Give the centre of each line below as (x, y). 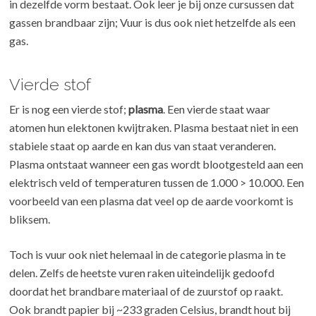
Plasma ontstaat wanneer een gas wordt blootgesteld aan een (157, 164)
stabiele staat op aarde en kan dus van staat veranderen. (143, 146)
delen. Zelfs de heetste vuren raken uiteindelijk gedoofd (142, 273)
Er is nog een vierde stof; (69, 109)
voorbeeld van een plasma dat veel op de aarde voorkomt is (152, 201)
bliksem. (30, 219)
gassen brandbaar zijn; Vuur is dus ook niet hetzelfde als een (153, 23)
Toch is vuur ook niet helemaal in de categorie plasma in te (148, 255)
